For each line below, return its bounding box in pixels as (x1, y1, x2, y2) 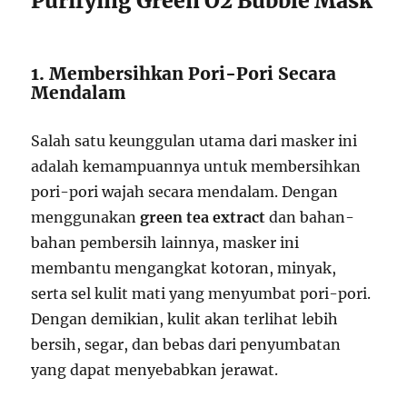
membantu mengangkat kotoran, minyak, (31, 259, 337, 278)
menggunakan (31, 208, 141, 227)
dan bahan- (265, 208, 355, 227)
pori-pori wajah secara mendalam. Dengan (31, 183, 339, 202)
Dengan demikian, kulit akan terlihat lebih (31, 310, 339, 329)
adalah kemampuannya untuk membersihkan (31, 157, 362, 176)
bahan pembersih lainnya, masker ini (31, 233, 300, 253)
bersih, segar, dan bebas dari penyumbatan (31, 335, 342, 354)
